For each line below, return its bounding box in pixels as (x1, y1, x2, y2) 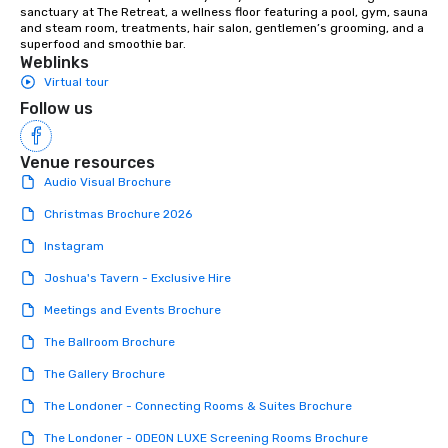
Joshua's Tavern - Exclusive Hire (44, 271, 231, 286)
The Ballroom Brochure (44, 335, 175, 350)
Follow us (20, 99, 93, 119)
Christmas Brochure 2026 (44, 207, 192, 222)
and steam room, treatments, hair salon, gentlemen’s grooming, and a (20, 21, 424, 36)
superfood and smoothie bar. (20, 37, 186, 52)
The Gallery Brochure (44, 367, 165, 382)
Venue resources (20, 153, 155, 173)
